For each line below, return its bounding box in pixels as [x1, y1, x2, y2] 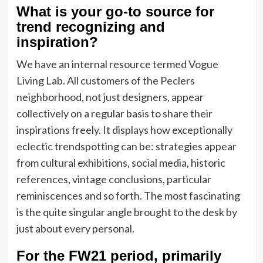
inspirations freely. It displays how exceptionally [16, 123, 232, 137]
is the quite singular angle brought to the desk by [16, 205, 237, 219]
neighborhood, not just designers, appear [16, 90, 204, 104]
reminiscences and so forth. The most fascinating [16, 189, 240, 203]
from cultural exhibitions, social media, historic [16, 156, 225, 170]
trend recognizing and [16, 19, 165, 35]
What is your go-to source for [16, 4, 214, 20]
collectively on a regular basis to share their [16, 107, 213, 120]
